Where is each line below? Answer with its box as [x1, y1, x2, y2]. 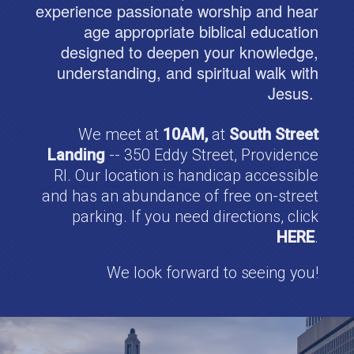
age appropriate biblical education [84, 19, 318, 43]
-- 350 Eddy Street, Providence [109, 145, 318, 164]
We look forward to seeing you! [107, 262, 318, 282]
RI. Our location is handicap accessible [54, 165, 318, 185]
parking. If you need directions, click [72, 206, 318, 226]
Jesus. [268, 81, 318, 104]
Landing [47, 145, 105, 164]
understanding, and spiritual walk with [57, 60, 318, 84]
